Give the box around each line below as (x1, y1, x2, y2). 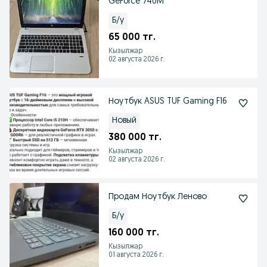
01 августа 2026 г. (108, 252, 164, 259)
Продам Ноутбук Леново (108, 193, 207, 201)
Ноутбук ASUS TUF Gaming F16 (108, 97, 227, 106)
